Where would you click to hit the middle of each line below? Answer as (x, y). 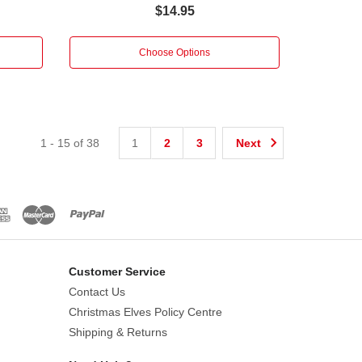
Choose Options (175, 52)
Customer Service (117, 271)
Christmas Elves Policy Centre (145, 311)
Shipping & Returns (118, 332)
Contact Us (97, 291)
